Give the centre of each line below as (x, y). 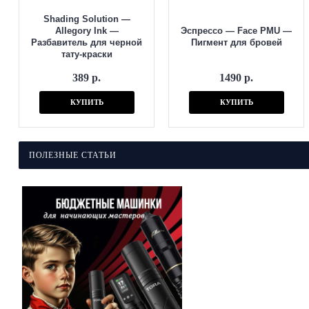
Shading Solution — (87, 19)
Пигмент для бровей (236, 42)
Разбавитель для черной (87, 42)
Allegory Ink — (87, 31)
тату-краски (87, 54)
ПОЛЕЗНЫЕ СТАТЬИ (73, 156)
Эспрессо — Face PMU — (236, 31)
